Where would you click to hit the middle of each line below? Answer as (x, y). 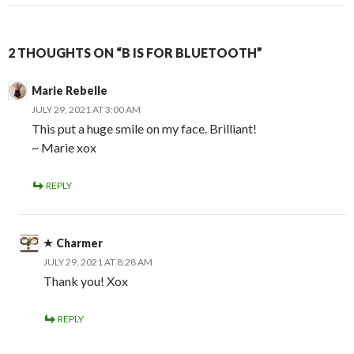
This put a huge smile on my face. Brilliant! (144, 129)
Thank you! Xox (86, 281)
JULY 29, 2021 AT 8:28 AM (98, 262)
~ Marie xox (64, 148)
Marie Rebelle (70, 91)
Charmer (79, 243)
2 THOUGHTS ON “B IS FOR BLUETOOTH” (135, 53)
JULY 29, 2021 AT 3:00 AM (86, 110)
